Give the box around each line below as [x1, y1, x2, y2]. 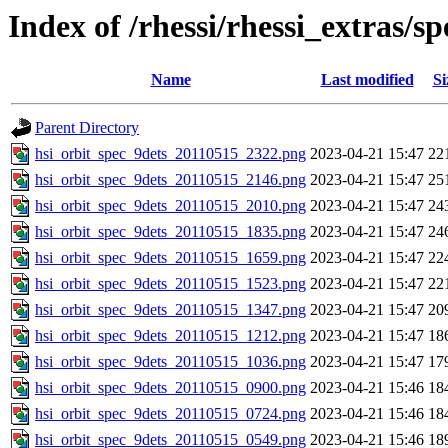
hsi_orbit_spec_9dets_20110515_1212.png [35, 327, 306, 345]
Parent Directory [35, 119, 139, 137]
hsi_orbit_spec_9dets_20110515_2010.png [35, 197, 306, 215]
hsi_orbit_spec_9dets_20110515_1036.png [35, 353, 306, 371]
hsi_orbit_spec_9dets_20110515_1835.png [35, 223, 306, 241]
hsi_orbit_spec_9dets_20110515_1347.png [35, 301, 306, 319]
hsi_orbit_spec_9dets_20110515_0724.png [35, 405, 306, 423]
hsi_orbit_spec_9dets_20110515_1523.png [35, 275, 306, 293]
